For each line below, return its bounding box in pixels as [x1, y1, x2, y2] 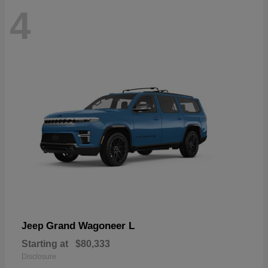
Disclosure [22, 252, 56, 261]
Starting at [22, 238, 68, 249]
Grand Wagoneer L [46, 220, 135, 232]
